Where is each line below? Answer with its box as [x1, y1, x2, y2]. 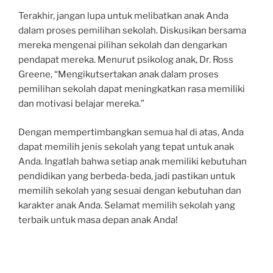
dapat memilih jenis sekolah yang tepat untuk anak [18, 141, 234, 152]
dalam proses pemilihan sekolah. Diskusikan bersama [18, 25, 246, 36]
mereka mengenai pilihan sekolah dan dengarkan [18, 40, 227, 51]
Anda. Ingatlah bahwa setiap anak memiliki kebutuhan [18, 155, 247, 167]
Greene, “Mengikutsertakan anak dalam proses [18, 69, 219, 80]
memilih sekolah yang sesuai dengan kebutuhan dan [18, 185, 241, 196]
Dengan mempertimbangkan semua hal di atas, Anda [18, 126, 244, 138]
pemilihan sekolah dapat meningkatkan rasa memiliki [18, 83, 245, 94]
